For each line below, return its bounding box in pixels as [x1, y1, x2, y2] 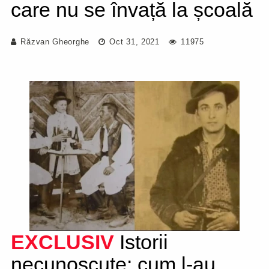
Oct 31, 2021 [106, 37, 160, 46]
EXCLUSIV [11, 231, 114, 253]
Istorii [114, 231, 168, 253]
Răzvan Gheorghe [20, 37, 89, 46]
